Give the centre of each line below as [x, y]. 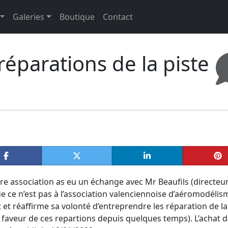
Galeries [29, 17]
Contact [118, 17]
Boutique [77, 17]
